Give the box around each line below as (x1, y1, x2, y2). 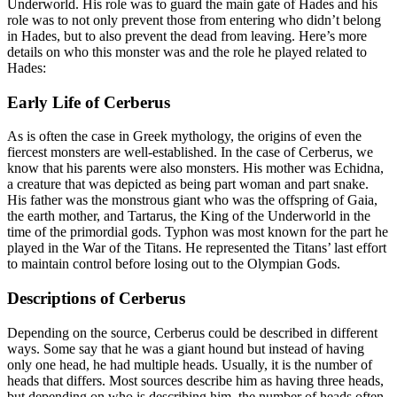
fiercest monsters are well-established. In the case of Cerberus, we (7, 144, 373, 160)
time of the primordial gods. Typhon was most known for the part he (7, 224, 388, 240)
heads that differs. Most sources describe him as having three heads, (7, 372, 384, 388)
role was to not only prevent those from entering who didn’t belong (7, 12, 381, 27)
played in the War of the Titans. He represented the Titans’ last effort (7, 240, 386, 256)
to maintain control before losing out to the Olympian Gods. (7, 256, 340, 272)
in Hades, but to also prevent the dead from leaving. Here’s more (7, 27, 367, 43)
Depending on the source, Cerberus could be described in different (7, 324, 378, 340)
